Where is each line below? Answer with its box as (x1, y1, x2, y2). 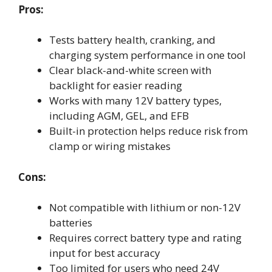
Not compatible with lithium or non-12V (49, 200, 240, 214)
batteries (49, 216, 92, 229)
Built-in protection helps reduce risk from (49, 124, 248, 138)
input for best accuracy (49, 246, 160, 260)
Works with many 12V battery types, (49, 93, 222, 107)
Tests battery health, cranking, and (49, 33, 216, 47)
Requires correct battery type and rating (49, 231, 242, 245)
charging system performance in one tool (49, 48, 246, 62)
